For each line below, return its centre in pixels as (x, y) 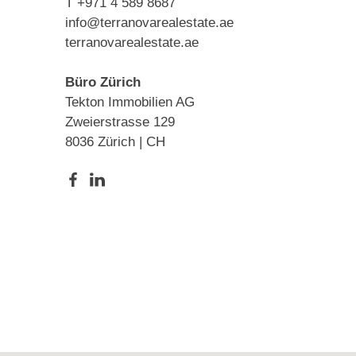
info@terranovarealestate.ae (149, 23)
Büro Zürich (103, 83)
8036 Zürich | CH (115, 142)
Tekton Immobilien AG (130, 103)
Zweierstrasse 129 (120, 122)
